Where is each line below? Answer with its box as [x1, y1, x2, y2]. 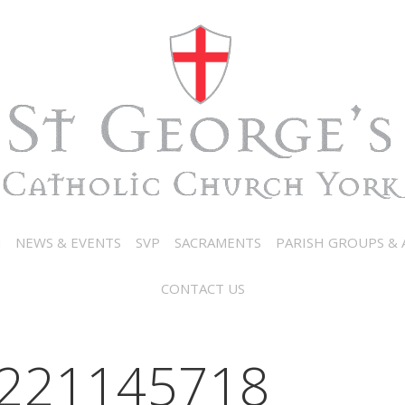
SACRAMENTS [174, 233, 261, 251]
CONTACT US [160, 279, 245, 297]
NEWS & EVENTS [14, 233, 121, 251]
